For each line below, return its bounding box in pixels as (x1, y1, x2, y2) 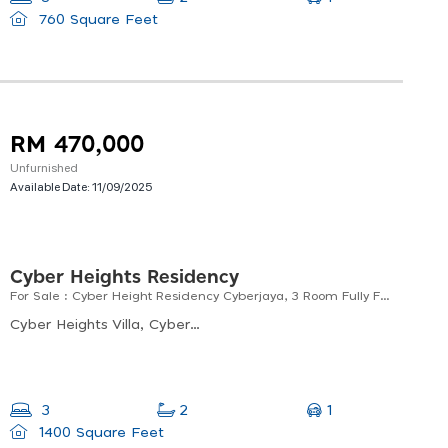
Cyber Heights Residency (10, 269, 239, 288)
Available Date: (10, 178, 92, 195)
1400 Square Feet (33, 426, 164, 441)
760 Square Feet (33, 13, 158, 28)
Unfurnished (10, 159, 78, 176)
